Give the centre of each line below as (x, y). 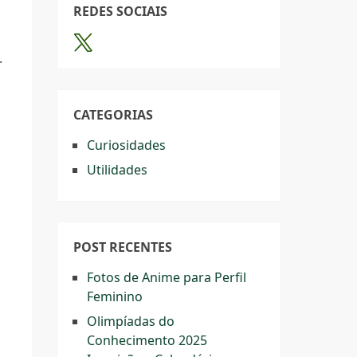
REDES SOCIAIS (120, 11)
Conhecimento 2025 (147, 340)
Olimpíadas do (131, 321)
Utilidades (117, 170)
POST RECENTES (123, 247)
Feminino (115, 296)
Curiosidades (126, 145)
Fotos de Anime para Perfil (167, 277)
